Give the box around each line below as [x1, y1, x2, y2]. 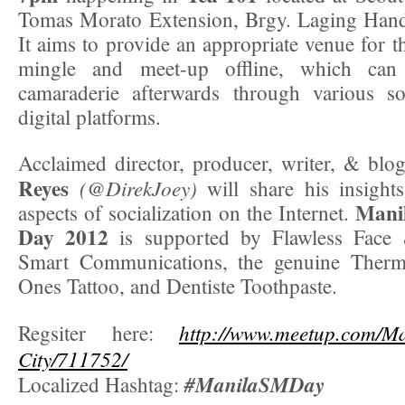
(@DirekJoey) [79, 173, 197, 202]
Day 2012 [18, 221, 109, 252]
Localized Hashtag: [18, 370, 184, 398]
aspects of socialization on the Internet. [18, 198, 355, 226]
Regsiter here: [18, 318, 179, 346]
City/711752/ [18, 344, 127, 372]
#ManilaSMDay [184, 369, 325, 399]
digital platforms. [18, 102, 161, 130]
